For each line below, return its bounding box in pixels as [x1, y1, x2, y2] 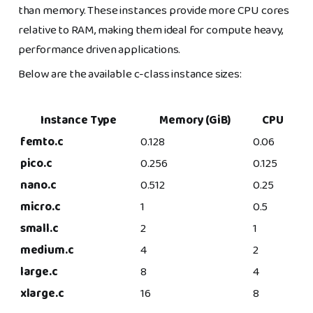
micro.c [20, 198, 61, 217]
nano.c [20, 176, 57, 196]
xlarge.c [20, 284, 64, 304]
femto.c [20, 133, 64, 152]
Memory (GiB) [159, 111, 231, 131]
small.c [20, 219, 59, 239]
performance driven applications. [17, 41, 181, 60]
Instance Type [41, 111, 117, 131]
